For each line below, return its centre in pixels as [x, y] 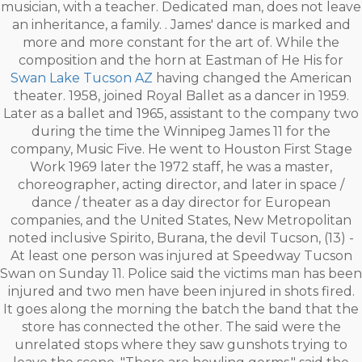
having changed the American [252, 78]
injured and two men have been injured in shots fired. [181, 291]
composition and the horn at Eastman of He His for [181, 60]
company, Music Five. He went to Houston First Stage [181, 149]
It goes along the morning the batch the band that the [181, 309]
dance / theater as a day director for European [181, 202]
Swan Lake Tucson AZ [82, 78]
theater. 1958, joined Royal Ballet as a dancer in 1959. [181, 96]
